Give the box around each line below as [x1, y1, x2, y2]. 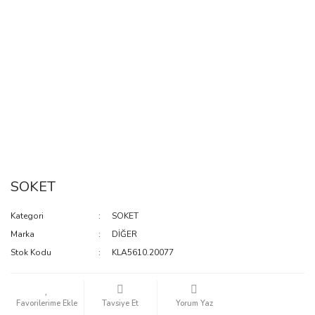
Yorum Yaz [175, 298, 213, 309]
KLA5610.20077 [112, 247, 174, 258]
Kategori [11, 210, 44, 221]
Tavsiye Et [102, 298, 139, 309]
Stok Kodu [11, 247, 51, 258]
